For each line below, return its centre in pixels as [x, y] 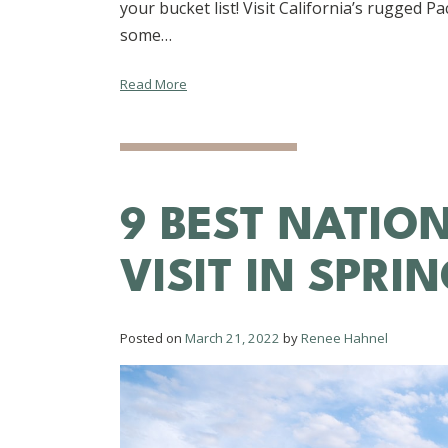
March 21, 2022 [232, 337]
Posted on [152, 337]
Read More [153, 83]
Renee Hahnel [344, 337]
